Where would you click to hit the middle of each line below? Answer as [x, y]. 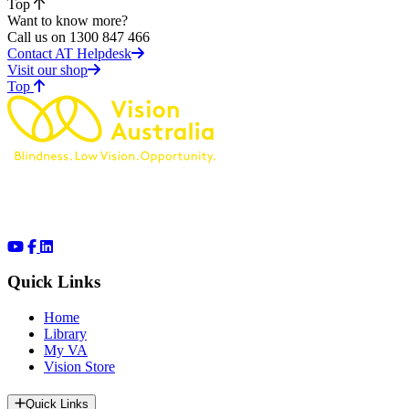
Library [65, 334]
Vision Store [79, 367]
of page [51, 85]
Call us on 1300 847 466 [79, 37]
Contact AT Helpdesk [69, 53]
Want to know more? [68, 20]
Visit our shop [47, 69]
